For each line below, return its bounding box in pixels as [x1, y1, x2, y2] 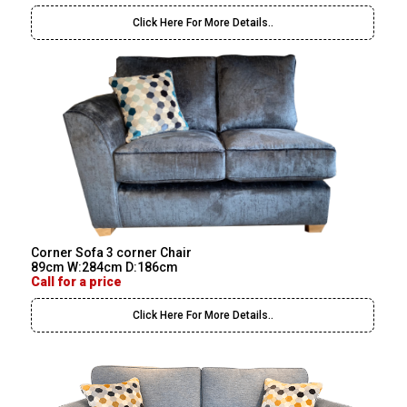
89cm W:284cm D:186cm [31, 259, 179, 274]
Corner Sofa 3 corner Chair [31, 244, 193, 260]
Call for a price [31, 273, 123, 289]
